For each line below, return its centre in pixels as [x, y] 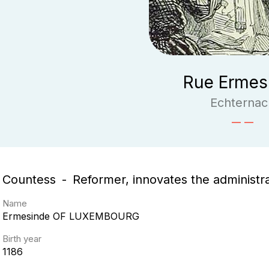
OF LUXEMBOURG [96, 216]
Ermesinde [26, 216]
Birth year [22, 239]
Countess [29, 180]
